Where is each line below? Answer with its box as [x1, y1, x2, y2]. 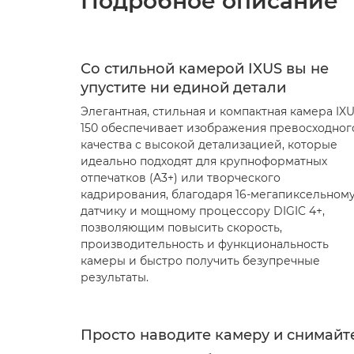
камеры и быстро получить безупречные [81, 254, 320, 268]
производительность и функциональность [81, 237, 329, 251]
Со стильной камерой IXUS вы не [81, 60, 329, 77]
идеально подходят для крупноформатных [81, 154, 327, 168]
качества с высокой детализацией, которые [81, 137, 337, 152]
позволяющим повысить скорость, [81, 220, 282, 235]
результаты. [81, 270, 149, 284]
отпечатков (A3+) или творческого [81, 171, 281, 185]
